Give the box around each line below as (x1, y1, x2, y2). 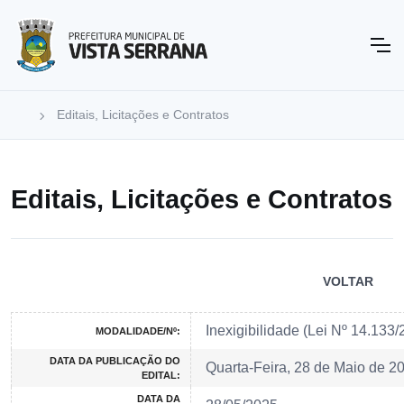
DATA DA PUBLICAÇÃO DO (50, 355, 180, 367)
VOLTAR (323, 274, 373, 289)
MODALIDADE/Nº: (96, 326, 180, 337)
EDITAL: (142, 370, 180, 381)
